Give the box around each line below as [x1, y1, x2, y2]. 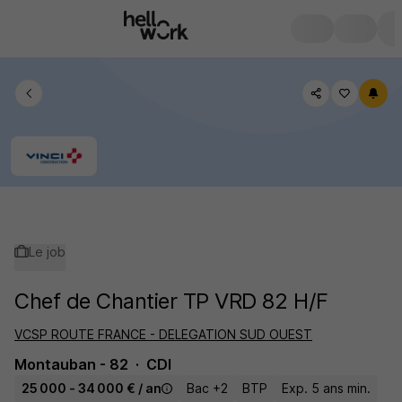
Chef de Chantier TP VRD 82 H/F [14, 288, 328, 314]
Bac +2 [187, 380, 228, 396]
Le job [29, 244, 66, 259]
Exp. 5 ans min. [282, 380, 371, 396]
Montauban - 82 [14, 355, 128, 373]
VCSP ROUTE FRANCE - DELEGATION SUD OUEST [14, 327, 312, 342]
